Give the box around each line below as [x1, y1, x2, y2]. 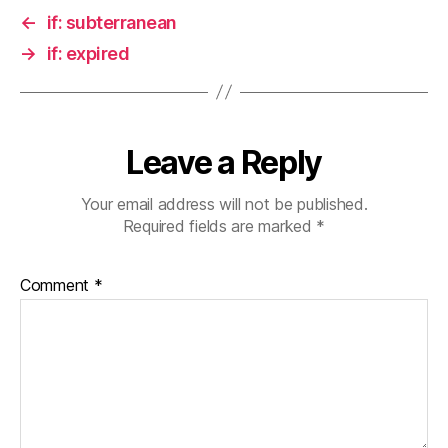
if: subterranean [46, 11, 177, 33]
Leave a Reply [126, 142, 322, 182]
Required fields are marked [122, 215, 317, 236]
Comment [20, 274, 94, 295]
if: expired [46, 42, 130, 64]
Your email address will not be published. [80, 193, 368, 214]
